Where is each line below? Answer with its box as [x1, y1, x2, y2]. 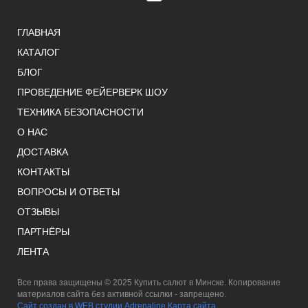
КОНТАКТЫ [17, 166, 69, 177]
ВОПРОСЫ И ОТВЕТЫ [17, 186, 120, 197]
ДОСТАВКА [17, 146, 68, 157]
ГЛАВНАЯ [17, 26, 60, 38]
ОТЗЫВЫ [17, 206, 59, 217]
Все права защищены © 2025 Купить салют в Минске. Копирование [17, 277, 280, 287]
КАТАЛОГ [17, 46, 60, 58]
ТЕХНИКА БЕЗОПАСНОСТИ [17, 106, 144, 118]
